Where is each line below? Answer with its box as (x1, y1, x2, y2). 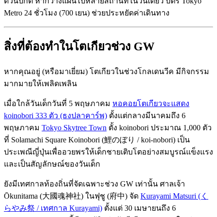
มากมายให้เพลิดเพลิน (4, 79, 77, 88)
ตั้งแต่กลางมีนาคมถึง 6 (107, 111, 186, 120)
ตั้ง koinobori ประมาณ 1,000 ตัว (107, 124, 212, 132)
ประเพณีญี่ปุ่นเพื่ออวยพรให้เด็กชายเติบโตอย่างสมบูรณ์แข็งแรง (4, 148, 213, 156)
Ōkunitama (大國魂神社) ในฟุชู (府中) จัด (4, 192, 140, 201)
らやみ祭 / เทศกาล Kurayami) (4, 204, 102, 213)
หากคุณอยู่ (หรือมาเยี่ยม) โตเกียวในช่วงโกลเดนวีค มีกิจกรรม (4, 67, 209, 76)
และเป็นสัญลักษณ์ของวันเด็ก (4, 160, 100, 169)
